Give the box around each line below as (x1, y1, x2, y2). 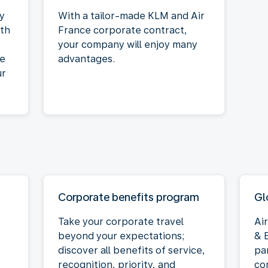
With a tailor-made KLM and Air (58, 10, 205, 22)
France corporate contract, (58, 24, 187, 36)
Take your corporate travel (58, 215, 184, 227)
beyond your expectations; (58, 230, 184, 242)
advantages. (58, 53, 115, 65)
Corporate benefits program (58, 190, 199, 203)
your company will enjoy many (58, 38, 197, 50)
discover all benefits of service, (58, 244, 205, 256)
